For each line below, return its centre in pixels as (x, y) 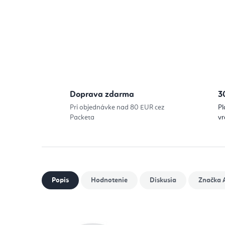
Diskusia (163, 180)
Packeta (82, 117)
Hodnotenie (109, 180)
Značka (210, 180)
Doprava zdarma (102, 94)
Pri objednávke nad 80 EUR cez (117, 107)
